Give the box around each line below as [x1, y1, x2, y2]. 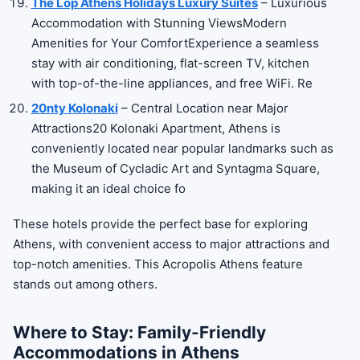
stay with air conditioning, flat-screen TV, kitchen [31, 55, 309, 71]
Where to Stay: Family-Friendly [13, 322, 266, 343]
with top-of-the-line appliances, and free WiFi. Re [31, 75, 313, 91]
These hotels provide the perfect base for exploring [13, 216, 308, 232]
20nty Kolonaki [31, 100, 118, 116]
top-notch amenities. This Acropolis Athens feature [13, 256, 303, 272]
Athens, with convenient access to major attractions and [13, 236, 329, 252]
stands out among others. [13, 276, 157, 292]
